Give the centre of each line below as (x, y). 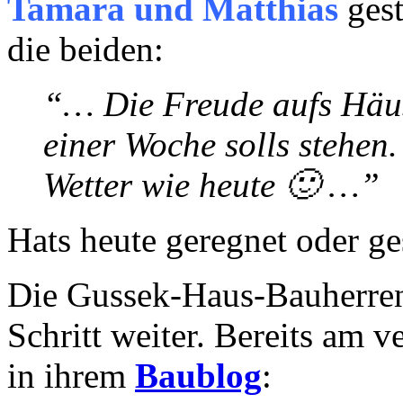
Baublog (198, 375)
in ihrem (71, 375)
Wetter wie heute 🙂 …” (211, 184)
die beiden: (85, 49)
